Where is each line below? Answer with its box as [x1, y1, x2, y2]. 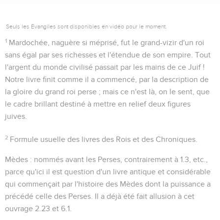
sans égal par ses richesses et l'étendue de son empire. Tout [5, 51, 211, 59]
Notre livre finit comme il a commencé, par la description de [5, 75, 209, 83]
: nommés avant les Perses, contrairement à [28, 155, 180, 164]
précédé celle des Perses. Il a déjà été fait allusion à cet [5, 192, 194, 200]
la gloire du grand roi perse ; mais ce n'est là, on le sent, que [5, 87, 210, 96]
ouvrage [5, 204, 35, 213]
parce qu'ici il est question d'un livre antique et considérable [5, 167, 211, 176]
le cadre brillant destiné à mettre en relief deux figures [5, 100, 191, 108]
